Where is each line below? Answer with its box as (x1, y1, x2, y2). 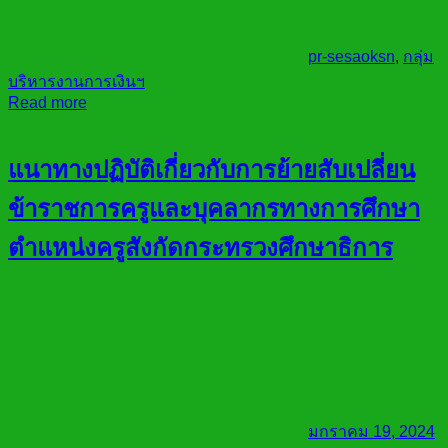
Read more (8, 94, 87, 112)
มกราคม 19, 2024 (308, 422, 435, 440)
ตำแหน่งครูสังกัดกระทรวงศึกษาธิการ (8, 233, 393, 261)
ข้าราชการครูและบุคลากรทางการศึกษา (8, 194, 420, 222)
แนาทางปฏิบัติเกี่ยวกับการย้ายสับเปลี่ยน (8, 155, 415, 183)
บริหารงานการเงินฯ (8, 73, 145, 91)
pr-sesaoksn (308, 48, 395, 66)
